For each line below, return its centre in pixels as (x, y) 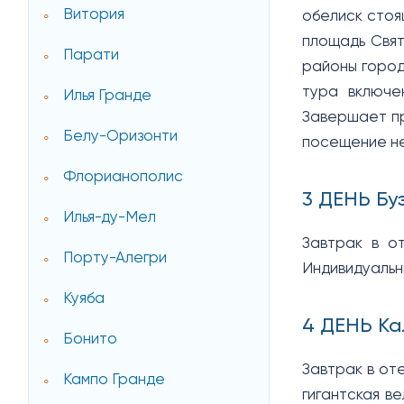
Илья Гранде (108, 96)
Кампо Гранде (115, 381)
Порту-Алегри (115, 259)
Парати (92, 56)
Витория (94, 15)
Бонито (91, 340)
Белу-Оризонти (121, 137)
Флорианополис (124, 178)
